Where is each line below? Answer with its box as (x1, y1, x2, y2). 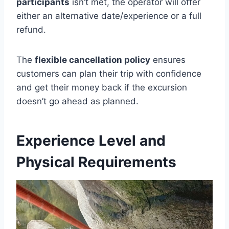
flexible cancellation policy (35, 55, 150, 65)
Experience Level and (16, 132, 166, 149)
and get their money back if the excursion (16, 82, 187, 93)
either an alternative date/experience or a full (16, 11, 201, 21)
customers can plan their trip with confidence (16, 68, 201, 79)
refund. (16, 25, 46, 35)
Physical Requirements (16, 153, 176, 171)
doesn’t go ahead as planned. (16, 96, 139, 106)
